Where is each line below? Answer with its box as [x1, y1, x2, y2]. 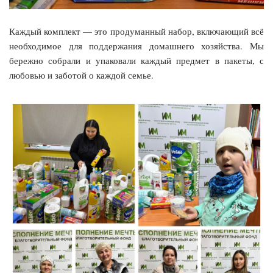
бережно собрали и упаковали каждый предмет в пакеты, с [9, 54, 264, 66]
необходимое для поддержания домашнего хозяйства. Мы [9, 39, 264, 52]
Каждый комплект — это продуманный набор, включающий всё [9, 24, 264, 37]
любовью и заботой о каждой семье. [9, 68, 154, 81]
